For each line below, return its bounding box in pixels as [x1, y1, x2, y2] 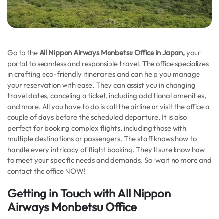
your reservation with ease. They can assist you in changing [7, 80, 196, 89]
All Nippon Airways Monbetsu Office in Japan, [38, 48, 186, 57]
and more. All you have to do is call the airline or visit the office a [7, 102, 210, 111]
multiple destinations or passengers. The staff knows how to [7, 134, 197, 143]
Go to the [7, 48, 38, 57]
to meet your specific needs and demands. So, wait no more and [7, 155, 212, 165]
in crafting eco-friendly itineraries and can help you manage [7, 69, 200, 79]
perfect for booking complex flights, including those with [7, 123, 186, 132]
